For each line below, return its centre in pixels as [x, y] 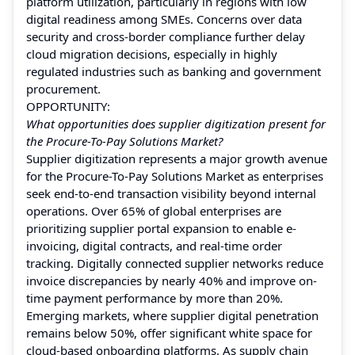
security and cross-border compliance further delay [166, 36]
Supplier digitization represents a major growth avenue [177, 158]
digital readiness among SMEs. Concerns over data [164, 19]
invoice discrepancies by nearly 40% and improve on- [172, 280]
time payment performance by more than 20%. [155, 298]
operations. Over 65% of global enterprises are [154, 210]
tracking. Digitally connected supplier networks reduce [175, 263]
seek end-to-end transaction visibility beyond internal [171, 193]
